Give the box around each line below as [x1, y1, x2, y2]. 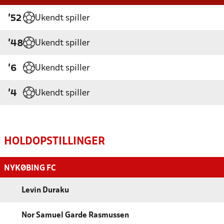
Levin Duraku [21, 187, 69, 194]
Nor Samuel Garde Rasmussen [21, 212, 129, 219]
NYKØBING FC [4, 164, 56, 172]
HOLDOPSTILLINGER [4, 137, 105, 147]
